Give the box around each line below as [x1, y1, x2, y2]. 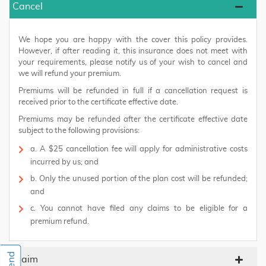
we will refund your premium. [18, 70, 121, 78]
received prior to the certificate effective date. [18, 99, 178, 106]
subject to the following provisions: [18, 127, 140, 135]
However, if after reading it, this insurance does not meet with [18, 47, 248, 55]
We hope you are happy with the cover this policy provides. [18, 36, 248, 44]
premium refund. [30, 218, 89, 226]
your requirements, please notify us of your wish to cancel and [18, 59, 248, 66]
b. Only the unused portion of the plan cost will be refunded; [30, 175, 248, 183]
